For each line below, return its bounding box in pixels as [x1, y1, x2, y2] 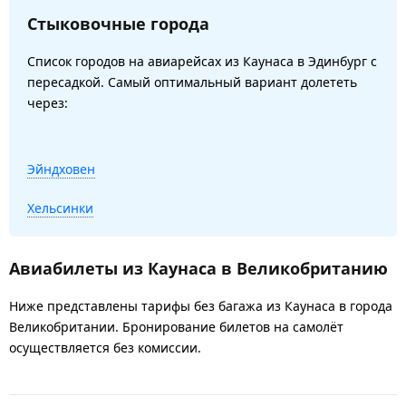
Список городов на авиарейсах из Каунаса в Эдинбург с [27, 52, 377, 70]
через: [27, 93, 68, 111]
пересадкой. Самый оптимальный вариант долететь [27, 72, 357, 91]
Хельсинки [27, 198, 93, 217]
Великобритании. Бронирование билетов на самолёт [9, 317, 343, 335]
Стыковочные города [27, 12, 209, 34]
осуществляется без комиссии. [9, 338, 201, 356]
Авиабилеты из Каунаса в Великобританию [9, 256, 388, 279]
